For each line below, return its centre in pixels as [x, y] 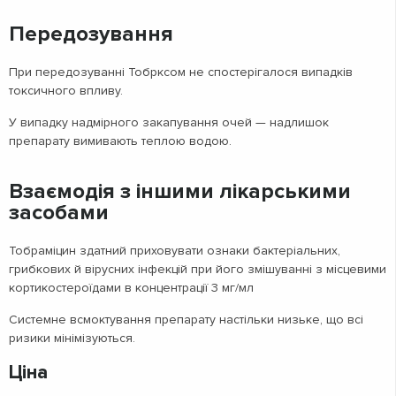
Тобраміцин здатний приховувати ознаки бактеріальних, [175, 250]
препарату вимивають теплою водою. [120, 141]
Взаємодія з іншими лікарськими [180, 191]
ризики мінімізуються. [72, 338]
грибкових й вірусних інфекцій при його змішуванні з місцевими [198, 269]
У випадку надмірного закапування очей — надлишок [169, 122]
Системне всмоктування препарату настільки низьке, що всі [186, 319]
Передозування [91, 34]
